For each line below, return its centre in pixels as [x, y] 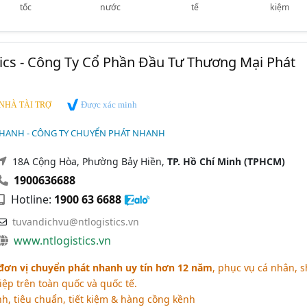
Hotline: [31, 199]
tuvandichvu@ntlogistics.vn [75, 221]
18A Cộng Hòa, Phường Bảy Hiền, [89, 161]
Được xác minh [108, 105]
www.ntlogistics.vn [62, 240]
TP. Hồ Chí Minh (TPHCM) [226, 161]
